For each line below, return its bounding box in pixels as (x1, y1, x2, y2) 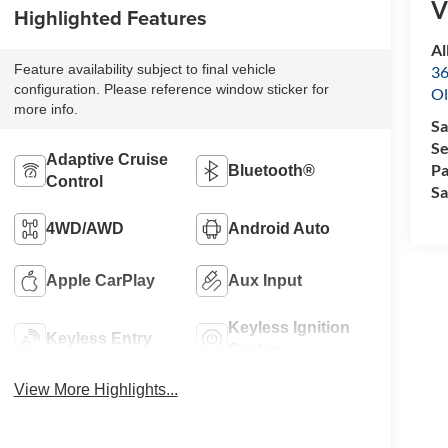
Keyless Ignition (228, 319, 351, 337)
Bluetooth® (228, 162, 316, 180)
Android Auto (228, 220, 331, 238)
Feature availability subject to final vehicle (13, 61, 276, 78)
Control (45, 173, 103, 191)
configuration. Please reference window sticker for (13, 81, 329, 98)
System (228, 341, 286, 359)
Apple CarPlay (45, 272, 155, 290)
